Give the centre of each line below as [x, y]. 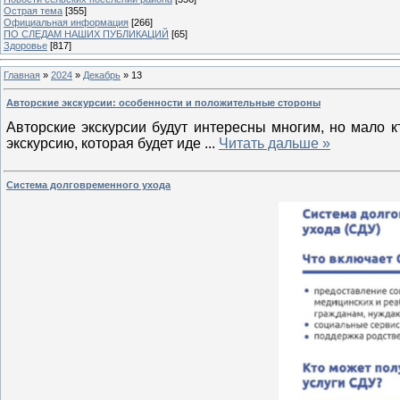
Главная [22, 75]
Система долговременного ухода [88, 184]
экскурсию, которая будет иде [105, 143]
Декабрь [102, 75]
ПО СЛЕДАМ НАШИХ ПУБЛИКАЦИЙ [86, 33]
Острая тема [33, 10]
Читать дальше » [275, 143]
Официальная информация [66, 22]
